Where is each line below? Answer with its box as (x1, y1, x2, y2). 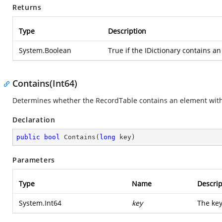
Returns (12, 2, 42, 12)
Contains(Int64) (12, 77, 77, 89)
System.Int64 (19, 198, 61, 208)
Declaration (12, 115, 55, 124)
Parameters (12, 155, 55, 165)
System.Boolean (19, 46, 71, 55)
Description (108, 26, 146, 36)
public (16, 133, 40, 141)
